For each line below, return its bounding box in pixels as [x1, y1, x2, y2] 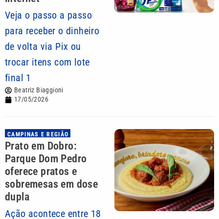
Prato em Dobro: [5, 140, 77, 152]
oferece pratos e [5, 165, 77, 177]
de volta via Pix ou [5, 41, 81, 52]
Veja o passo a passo [5, 9, 92, 21]
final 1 [5, 72, 31, 84]
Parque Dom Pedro [5, 153, 87, 165]
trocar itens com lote [5, 56, 90, 68]
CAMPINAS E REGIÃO [7, 131, 69, 138]
